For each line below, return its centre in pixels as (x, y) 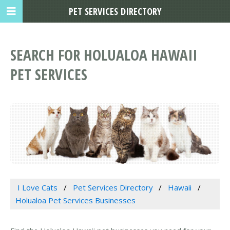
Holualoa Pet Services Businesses (75, 200)
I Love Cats (37, 188)
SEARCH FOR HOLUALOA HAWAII (104, 55)
